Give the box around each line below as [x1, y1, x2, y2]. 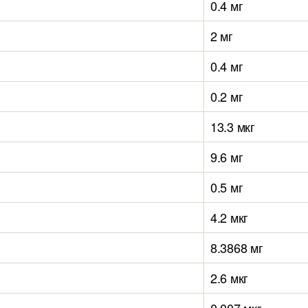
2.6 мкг [210, 269, 249, 287]
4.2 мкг [210, 208, 249, 226]
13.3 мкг [210, 118, 255, 135]
